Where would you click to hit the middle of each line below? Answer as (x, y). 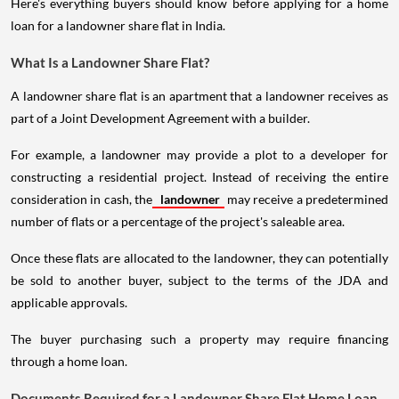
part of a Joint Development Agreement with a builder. (160, 118)
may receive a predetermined (306, 199)
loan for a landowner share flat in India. (118, 26)
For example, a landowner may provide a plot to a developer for (199, 155)
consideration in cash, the (82, 199)
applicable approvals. (69, 303)
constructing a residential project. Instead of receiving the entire (199, 177)
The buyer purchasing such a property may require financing (199, 339)
